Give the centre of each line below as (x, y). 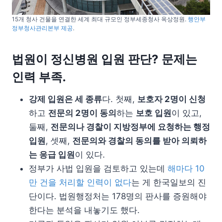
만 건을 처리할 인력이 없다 (80, 182)
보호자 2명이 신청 (171, 99)
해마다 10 (186, 168)
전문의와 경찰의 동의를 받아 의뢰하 (139, 140)
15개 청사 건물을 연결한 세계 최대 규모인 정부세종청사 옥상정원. (100, 19)
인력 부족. (39, 77)
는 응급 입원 (52, 154)
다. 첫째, (120, 99)
